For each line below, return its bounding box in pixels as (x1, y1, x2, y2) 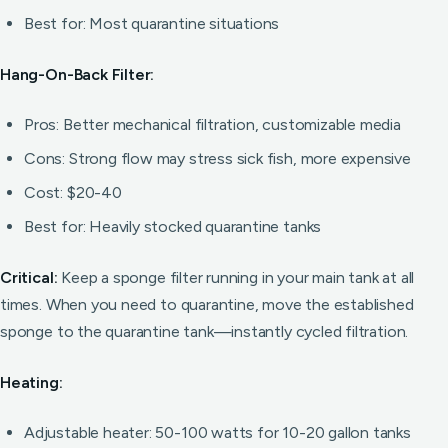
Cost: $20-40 (24, 183, 122, 202)
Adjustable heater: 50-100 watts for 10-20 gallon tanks (24, 423, 411, 442)
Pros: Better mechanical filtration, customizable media (24, 115, 401, 134)
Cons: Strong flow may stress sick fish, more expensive (24, 149, 411, 168)
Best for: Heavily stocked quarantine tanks (24, 217, 322, 236)
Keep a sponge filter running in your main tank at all (57, 268, 415, 287)
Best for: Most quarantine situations (24, 14, 280, 33)
